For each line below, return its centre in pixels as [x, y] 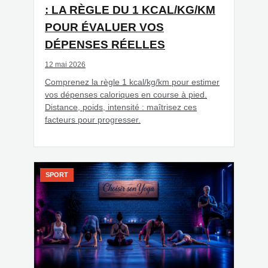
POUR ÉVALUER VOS [104, 28]
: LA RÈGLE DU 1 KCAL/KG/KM [130, 10]
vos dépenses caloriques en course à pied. [126, 95]
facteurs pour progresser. [93, 120]
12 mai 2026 [65, 65]
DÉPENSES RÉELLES [105, 45]
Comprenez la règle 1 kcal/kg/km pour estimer [132, 82]
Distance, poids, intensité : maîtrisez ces [121, 107]
